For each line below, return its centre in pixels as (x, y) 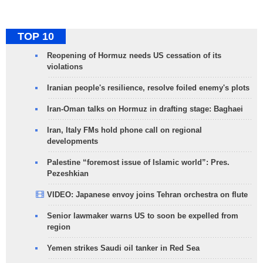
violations (65, 67)
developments (73, 141)
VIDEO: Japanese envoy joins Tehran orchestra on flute (147, 195)
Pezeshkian (68, 174)
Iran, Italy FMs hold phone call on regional (124, 130)
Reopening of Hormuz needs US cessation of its (134, 56)
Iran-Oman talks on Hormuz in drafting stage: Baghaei (145, 109)
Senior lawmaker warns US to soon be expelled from (143, 216)
